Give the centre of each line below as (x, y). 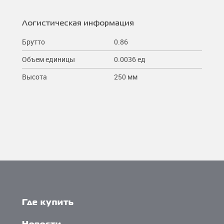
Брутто (33, 41)
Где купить (48, 203)
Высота (34, 76)
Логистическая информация (78, 23)
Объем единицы (48, 59)
